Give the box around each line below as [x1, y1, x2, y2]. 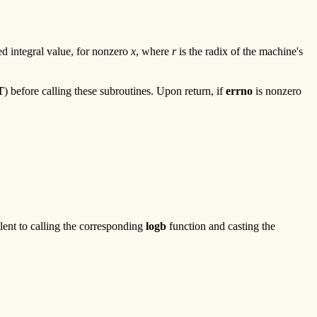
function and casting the [166, 220, 275, 233]
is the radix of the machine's [176, 45, 303, 57]
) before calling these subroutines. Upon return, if [4, 85, 226, 98]
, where [136, 45, 172, 57]
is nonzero [253, 85, 301, 98]
